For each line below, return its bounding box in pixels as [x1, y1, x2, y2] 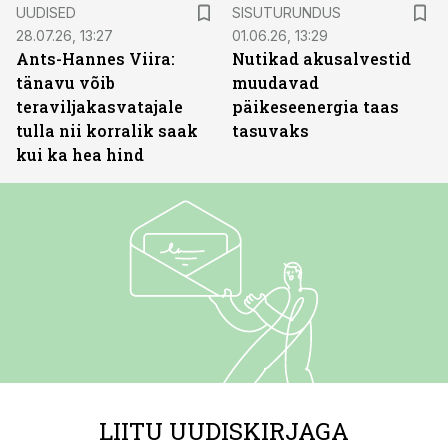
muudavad [232, 72, 319, 93]
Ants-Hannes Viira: [16, 48, 175, 69]
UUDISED [16, 4, 76, 21]
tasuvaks [232, 120, 309, 141]
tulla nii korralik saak [16, 120, 198, 141]
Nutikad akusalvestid [232, 48, 411, 69]
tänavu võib [16, 72, 115, 93]
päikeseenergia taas [232, 96, 399, 117]
